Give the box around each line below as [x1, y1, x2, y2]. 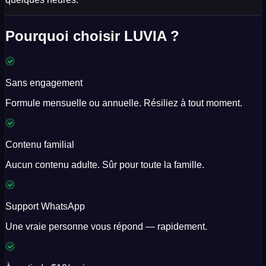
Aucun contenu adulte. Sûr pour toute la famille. [5, 159, 204, 170]
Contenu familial [5, 139, 74, 150]
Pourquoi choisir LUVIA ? [5, 27, 179, 44]
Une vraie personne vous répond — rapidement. [5, 221, 207, 232]
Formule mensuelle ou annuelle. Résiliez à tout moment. [5, 97, 242, 108]
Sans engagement [5, 77, 83, 88]
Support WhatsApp [5, 201, 85, 211]
